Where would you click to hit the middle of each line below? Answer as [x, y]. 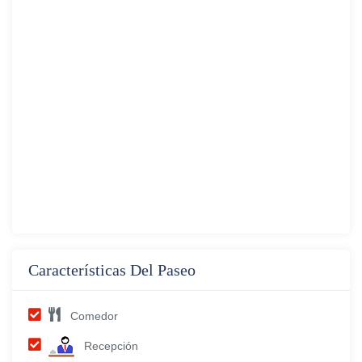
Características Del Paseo [112, 269]
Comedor [94, 316]
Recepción [111, 346]
